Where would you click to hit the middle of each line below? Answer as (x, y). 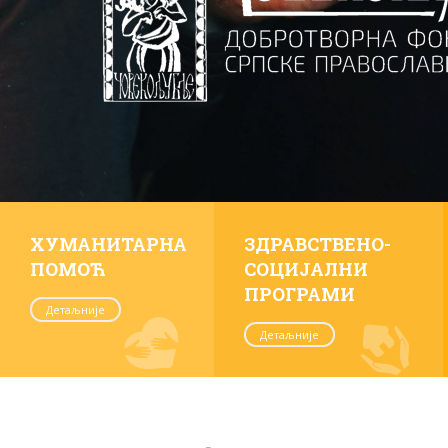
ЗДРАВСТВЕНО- (317, 243)
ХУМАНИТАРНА (108, 243)
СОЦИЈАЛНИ (306, 268)
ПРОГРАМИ (299, 293)
